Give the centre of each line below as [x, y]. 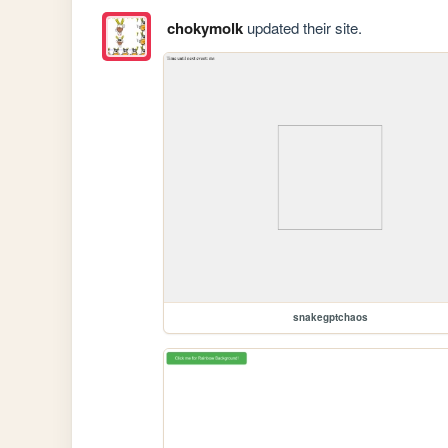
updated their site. [302, 27]
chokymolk [204, 27]
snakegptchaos [330, 316]
